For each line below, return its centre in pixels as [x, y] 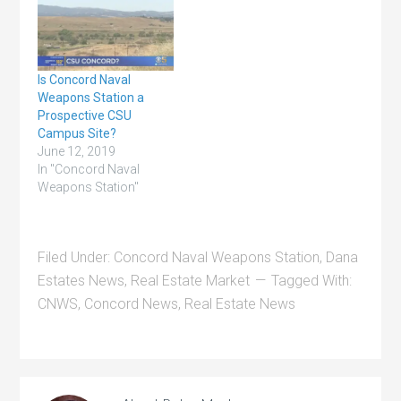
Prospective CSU [85, 116]
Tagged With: [312, 281]
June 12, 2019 [77, 152]
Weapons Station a [91, 98]
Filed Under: [76, 258]
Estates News [81, 281]
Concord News [132, 304]
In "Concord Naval [89, 170]
